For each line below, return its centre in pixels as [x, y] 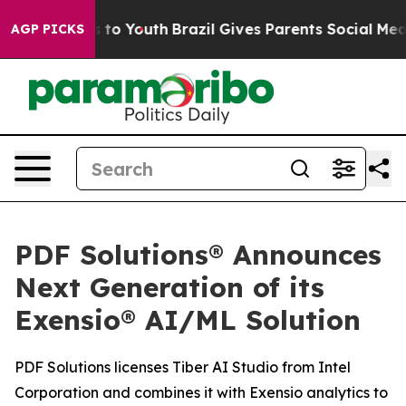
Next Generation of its [169, 287]
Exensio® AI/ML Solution [188, 320]
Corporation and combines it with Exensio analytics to [201, 392]
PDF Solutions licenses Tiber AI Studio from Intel [183, 367]
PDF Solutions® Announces [198, 255]
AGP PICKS [48, 29]
